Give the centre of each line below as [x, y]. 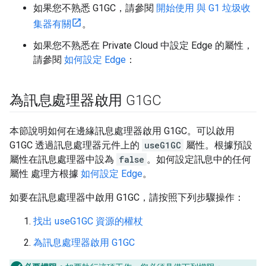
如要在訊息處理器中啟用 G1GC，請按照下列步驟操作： [127, 197]
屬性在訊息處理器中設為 [63, 159]
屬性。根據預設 [218, 145]
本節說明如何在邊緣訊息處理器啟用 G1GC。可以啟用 [122, 131]
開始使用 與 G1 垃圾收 [203, 8]
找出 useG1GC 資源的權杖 [88, 221]
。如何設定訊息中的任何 [199, 159]
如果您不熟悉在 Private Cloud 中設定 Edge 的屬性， [143, 45]
